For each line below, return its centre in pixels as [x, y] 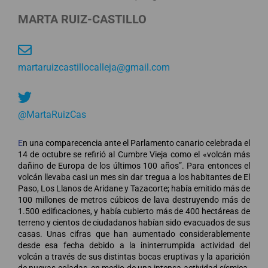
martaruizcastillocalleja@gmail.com [94, 67]
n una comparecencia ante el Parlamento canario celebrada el [136, 143]
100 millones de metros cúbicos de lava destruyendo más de [134, 200]
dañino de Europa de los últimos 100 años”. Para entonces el [134, 165]
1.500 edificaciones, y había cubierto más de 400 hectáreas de [134, 211]
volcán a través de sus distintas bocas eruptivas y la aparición [134, 256]
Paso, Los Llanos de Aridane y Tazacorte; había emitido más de [134, 188]
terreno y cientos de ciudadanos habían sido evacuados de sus [134, 222]
